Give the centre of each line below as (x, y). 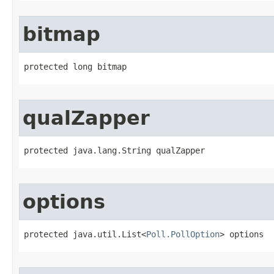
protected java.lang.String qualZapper (114, 150)
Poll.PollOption (183, 234)
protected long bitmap (75, 67)
